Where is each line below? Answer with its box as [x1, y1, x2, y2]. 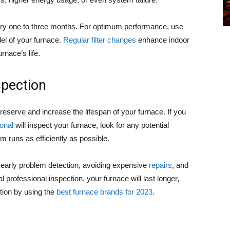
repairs [149, 161, 172, 169]
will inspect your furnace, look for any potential [13, 121, 169, 129]
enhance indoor [136, 35, 189, 44]
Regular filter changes [63, 35, 136, 44]
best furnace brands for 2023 [56, 187, 152, 196]
